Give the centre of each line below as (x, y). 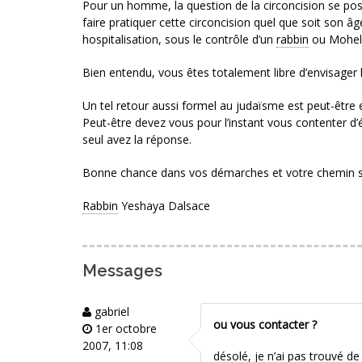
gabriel (110, 312)
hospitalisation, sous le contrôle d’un (179, 40)
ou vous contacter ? (265, 325)
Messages (122, 271)
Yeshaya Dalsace (164, 206)
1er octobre (124, 329)
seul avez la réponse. (137, 140)
